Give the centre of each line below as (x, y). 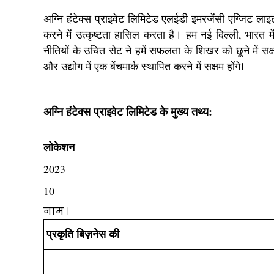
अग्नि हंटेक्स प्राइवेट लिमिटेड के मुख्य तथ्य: (128, 111)
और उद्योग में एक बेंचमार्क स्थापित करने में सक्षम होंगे (142, 66)
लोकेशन (59, 147)
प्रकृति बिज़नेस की (83, 234)
